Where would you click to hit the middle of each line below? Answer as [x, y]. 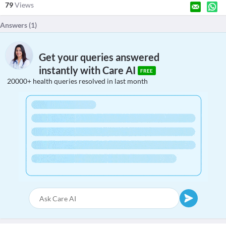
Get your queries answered [99, 57]
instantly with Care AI [88, 70]
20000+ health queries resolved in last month [77, 81]
